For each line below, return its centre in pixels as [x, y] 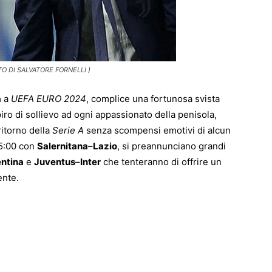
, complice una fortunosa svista [153, 99]
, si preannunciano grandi [172, 146]
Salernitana [63, 146]
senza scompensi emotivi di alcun [157, 131]
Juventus [55, 162]
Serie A [68, 131]
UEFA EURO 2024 [47, 99]
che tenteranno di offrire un [161, 162]
